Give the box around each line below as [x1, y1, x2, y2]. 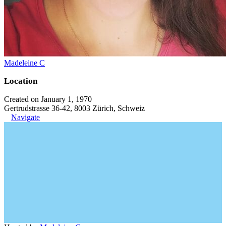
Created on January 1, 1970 [4, 95, 92, 103]
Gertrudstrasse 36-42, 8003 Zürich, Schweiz [4, 104, 145, 112]
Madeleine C [4, 59, 45, 67]
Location [4, 76, 37, 86]
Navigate [11, 113, 40, 122]
